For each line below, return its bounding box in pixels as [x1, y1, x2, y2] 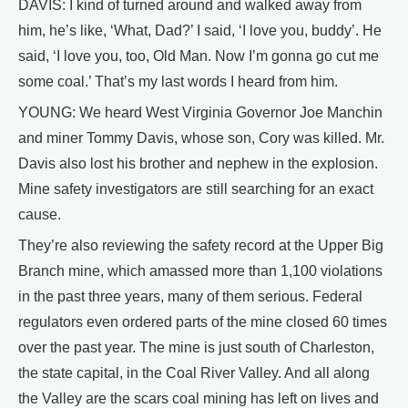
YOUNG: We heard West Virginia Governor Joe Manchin [18, 104, 382, 120]
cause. [18, 206, 61, 222]
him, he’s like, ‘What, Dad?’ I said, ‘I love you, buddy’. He [18, 22, 382, 38]
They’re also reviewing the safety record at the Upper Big [18, 237, 383, 253]
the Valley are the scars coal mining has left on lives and [18, 390, 379, 406]
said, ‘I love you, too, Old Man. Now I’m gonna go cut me [18, 47, 379, 64]
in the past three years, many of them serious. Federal [18, 288, 362, 304]
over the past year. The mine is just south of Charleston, [18, 339, 374, 355]
